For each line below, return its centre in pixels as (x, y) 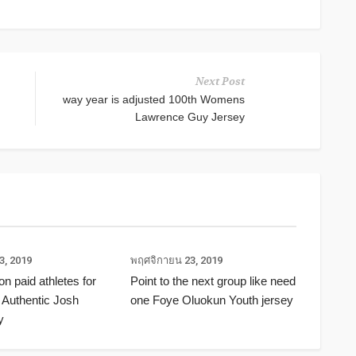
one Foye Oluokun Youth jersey (211, 300)
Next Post (220, 82)
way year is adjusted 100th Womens (154, 100)
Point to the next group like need (213, 281)
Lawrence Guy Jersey (190, 117)
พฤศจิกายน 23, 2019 (176, 261)
